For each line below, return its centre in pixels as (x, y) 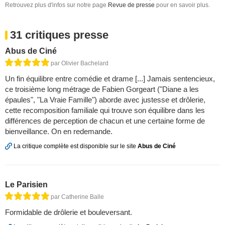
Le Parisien (26, 185)
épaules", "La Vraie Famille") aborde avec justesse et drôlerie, (105, 100)
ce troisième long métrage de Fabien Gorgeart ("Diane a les (102, 89)
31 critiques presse (59, 35)
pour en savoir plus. (182, 5)
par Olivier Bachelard (80, 63)
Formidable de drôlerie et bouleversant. (69, 212)
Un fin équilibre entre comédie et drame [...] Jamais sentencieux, (110, 79)
